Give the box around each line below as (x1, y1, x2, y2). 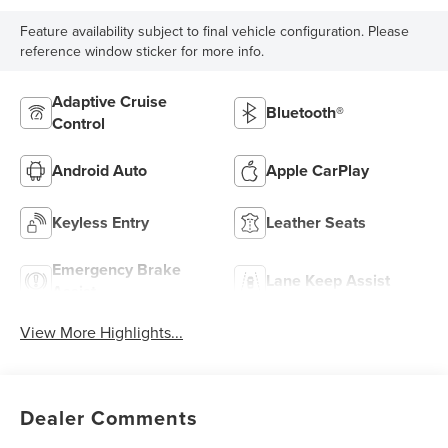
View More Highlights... (20, 321, 184, 344)
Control (52, 112, 106, 136)
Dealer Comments (20, 403, 199, 433)
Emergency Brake (52, 258, 182, 282)
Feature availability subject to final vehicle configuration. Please (20, 21, 410, 42)
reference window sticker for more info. (20, 41, 265, 62)
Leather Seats (266, 211, 366, 235)
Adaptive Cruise (52, 90, 168, 114)
